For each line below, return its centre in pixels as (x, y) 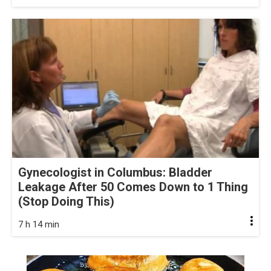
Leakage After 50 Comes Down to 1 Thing (133, 187)
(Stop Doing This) (66, 201)
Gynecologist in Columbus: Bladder (115, 172)
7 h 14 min (39, 224)
